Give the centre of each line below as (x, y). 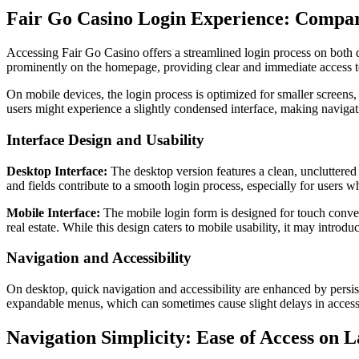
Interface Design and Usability (105, 139)
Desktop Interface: (57, 171)
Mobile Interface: (53, 212)
